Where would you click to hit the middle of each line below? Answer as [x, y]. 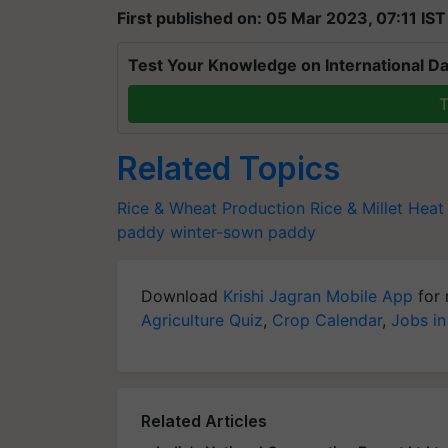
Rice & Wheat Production [211, 207]
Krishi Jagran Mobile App [318, 295]
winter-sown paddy [243, 231]
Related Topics [228, 168]
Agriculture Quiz [202, 319]
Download [182, 295]
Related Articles [204, 420]
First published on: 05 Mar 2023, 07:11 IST [281, 17]
